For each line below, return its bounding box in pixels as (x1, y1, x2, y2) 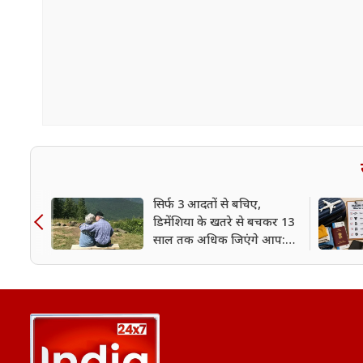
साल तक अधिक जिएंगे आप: (153, 233, 285, 249)
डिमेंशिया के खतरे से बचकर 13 (153, 215, 294, 231)
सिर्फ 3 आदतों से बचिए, (153, 197, 261, 213)
